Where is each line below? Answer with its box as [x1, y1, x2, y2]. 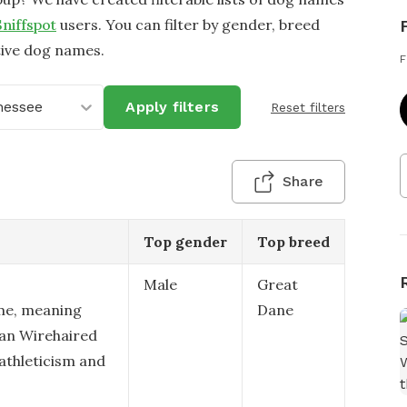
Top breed [257, 233, 330, 251]
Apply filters [125, 98, 219, 115]
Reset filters [271, 100, 345, 114]
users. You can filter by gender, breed [60, 15, 320, 34]
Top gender [144, 233, 227, 251]
